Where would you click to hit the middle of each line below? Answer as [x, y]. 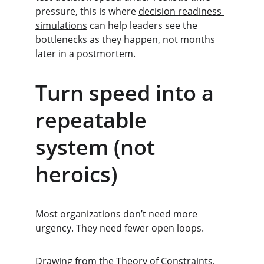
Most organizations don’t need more [118, 214]
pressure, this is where [87, 11]
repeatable [94, 120]
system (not [98, 147]
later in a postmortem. [85, 54]
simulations [61, 25]
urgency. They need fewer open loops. [120, 228]
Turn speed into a [127, 93]
